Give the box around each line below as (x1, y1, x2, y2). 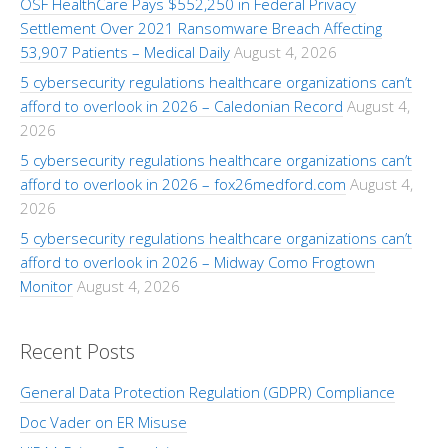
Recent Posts (20, 338, 135, 365)
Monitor (20, 276, 73, 296)
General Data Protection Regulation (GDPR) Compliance (20, 382, 395, 402)
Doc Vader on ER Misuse (20, 412, 187, 432)
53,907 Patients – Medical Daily (20, 42, 230, 62)
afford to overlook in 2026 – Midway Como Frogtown (20, 252, 375, 272)
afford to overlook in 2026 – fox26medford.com (20, 174, 346, 194)
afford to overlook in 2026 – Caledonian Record (20, 96, 343, 116)
